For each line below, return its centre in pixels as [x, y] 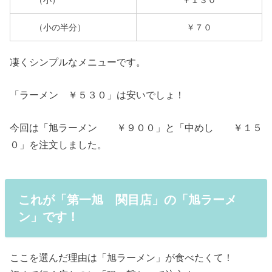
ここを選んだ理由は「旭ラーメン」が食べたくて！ [121, 257]
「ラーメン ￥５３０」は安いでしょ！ [97, 95]
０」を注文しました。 [58, 144]
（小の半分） [51, 27]
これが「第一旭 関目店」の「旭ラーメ [127, 199]
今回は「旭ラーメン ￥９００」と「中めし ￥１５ [136, 127]
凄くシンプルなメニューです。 [78, 63]
